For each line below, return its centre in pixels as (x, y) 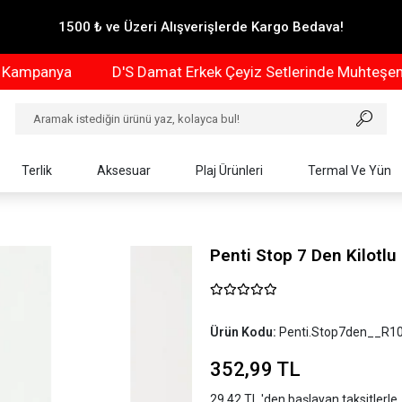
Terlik (37, 170)
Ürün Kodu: (245, 332)
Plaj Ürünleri (230, 170)
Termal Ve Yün (350, 170)
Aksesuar (124, 170)
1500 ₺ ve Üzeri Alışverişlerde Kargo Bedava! (201, 27)
